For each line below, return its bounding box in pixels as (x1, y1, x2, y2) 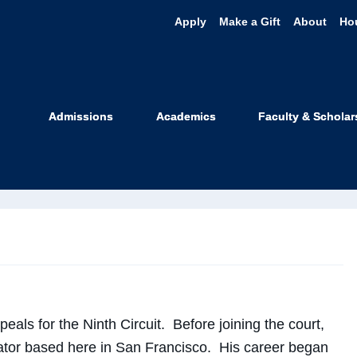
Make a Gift (218, 16, 280, 28)
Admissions (49, 111, 114, 123)
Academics (155, 111, 216, 123)
